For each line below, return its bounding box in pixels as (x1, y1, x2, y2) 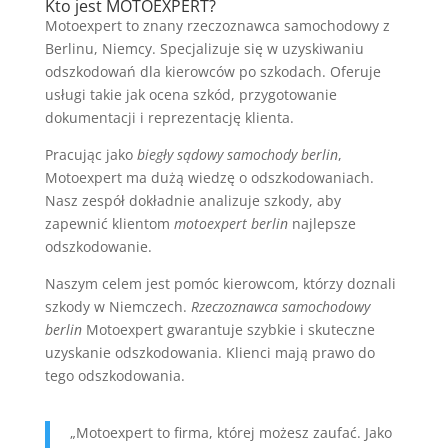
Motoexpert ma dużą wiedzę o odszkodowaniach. (44, 168, 374, 188)
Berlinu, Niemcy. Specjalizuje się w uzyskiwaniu (44, 39, 364, 59)
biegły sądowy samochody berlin (136, 145, 338, 165)
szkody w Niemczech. (44, 297, 191, 317)
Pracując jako (44, 145, 137, 165)
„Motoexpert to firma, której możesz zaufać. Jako (69, 423, 392, 443)
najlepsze (287, 214, 356, 234)
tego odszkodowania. (44, 366, 185, 386)
